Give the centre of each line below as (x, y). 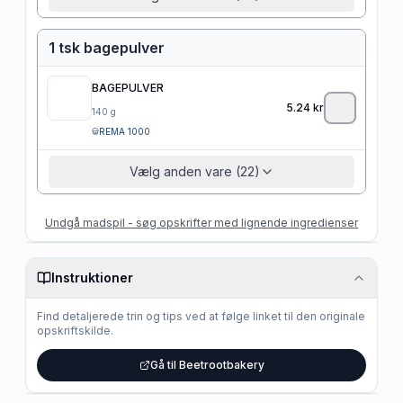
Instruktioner (92, 277)
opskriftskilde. (75, 330)
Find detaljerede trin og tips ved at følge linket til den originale (201, 316)
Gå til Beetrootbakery (207, 364)
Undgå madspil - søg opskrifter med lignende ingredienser (201, 222)
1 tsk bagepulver (107, 47)
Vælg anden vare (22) (194, 171)
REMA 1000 (125, 131)
